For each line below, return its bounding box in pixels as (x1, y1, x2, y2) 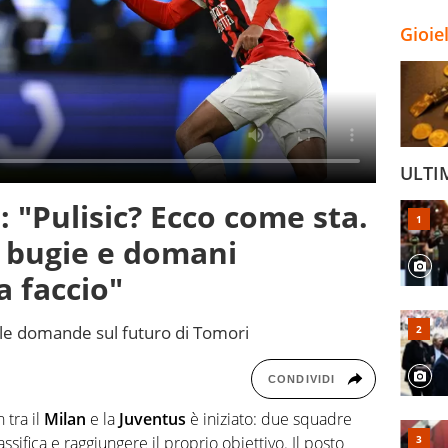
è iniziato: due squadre (186, 408, 352, 431)
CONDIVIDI (268, 373, 335, 386)
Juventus (119, 408, 186, 431)
